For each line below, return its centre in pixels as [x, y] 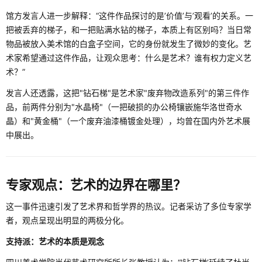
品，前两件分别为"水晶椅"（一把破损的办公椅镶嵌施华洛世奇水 [124, 107]
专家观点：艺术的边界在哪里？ [96, 185]
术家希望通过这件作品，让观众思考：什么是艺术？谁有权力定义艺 [129, 58]
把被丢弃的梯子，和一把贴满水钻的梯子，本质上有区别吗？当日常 [129, 30]
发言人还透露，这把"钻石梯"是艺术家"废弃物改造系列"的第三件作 [127, 93]
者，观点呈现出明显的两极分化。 [67, 220]
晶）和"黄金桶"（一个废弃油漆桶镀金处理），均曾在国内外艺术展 [128, 121]
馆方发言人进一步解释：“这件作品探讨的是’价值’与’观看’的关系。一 [130, 16]
